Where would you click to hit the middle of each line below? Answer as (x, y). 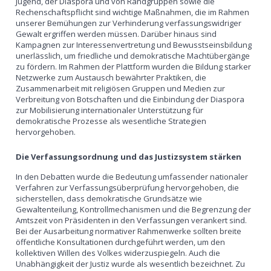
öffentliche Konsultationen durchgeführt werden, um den (121, 242)
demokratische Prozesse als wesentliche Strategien (111, 121)
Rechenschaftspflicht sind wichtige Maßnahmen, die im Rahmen (133, 12)
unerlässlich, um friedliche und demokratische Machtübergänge (133, 55)
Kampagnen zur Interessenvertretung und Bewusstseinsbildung (134, 44)
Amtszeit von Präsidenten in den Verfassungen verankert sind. (132, 220)
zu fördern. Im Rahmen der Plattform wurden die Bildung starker (134, 66)
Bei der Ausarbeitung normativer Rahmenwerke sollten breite (129, 231)
